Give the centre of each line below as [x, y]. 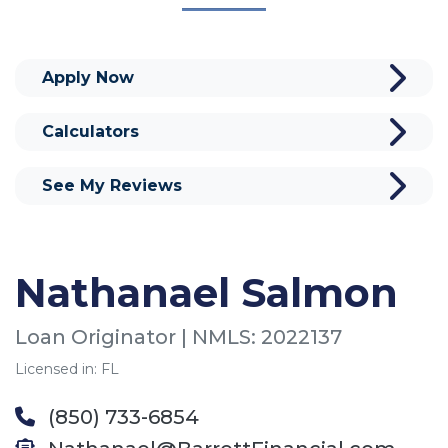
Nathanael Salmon [206, 292]
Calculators [90, 131]
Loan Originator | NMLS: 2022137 [178, 336]
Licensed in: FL [67, 368]
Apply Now [88, 77]
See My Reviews [112, 185]
